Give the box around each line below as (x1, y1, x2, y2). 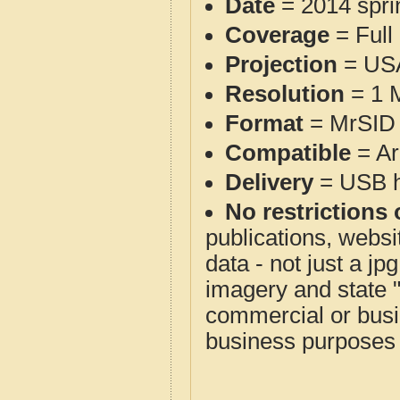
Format (225, 111, 304, 136)
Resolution (225, 81, 345, 106)
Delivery (225, 170, 313, 195)
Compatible (225, 140, 351, 165)
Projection (225, 52, 337, 77)
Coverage (225, 22, 329, 47)
